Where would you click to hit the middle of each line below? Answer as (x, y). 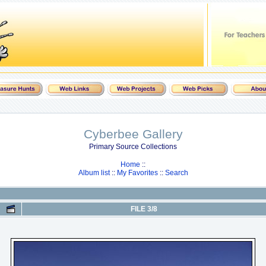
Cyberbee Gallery (133, 134)
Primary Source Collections (133, 147)
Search (176, 173)
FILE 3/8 (144, 209)
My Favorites (137, 173)
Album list (94, 173)
